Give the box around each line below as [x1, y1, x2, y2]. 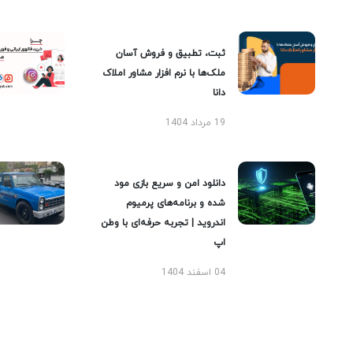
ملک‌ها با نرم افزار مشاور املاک [102, 67, 225, 80]
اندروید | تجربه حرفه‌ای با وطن [101, 217, 225, 229]
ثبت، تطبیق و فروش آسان [116, 47, 225, 60]
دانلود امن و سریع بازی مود [114, 177, 225, 190]
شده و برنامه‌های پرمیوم [126, 197, 225, 210]
